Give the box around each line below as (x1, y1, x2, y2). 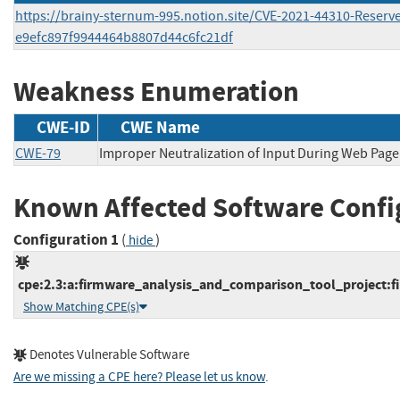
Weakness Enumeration (13, 73, 299, 111)
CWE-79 (15, 144, 61, 162)
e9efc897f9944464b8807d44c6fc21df (15, 29, 233, 47)
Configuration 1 (13, 229, 119, 251)
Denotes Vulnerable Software (27, 346, 189, 364)
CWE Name (121, 115, 200, 138)
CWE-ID (37, 115, 90, 138)
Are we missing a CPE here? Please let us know (13, 369, 265, 387)
